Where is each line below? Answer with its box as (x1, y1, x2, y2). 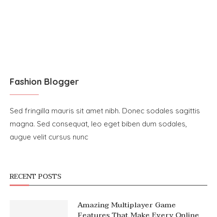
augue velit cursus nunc (10, 132, 88, 141)
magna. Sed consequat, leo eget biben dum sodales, (10, 119, 187, 128)
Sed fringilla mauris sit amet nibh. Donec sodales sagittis (10, 106, 200, 115)
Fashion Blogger (10, 76, 79, 87)
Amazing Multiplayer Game (77, 198, 176, 211)
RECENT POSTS (10, 170, 62, 182)
